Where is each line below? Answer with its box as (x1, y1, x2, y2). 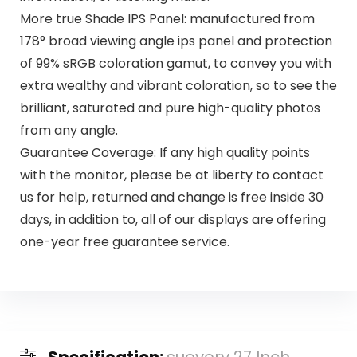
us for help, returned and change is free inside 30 (19, 188, 324, 207)
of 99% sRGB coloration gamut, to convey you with (19, 54, 331, 73)
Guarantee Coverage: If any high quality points (19, 143, 310, 163)
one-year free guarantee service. (19, 233, 229, 252)
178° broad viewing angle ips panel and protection (19, 32, 332, 51)
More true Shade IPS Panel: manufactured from (19, 10, 315, 29)
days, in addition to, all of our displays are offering (19, 210, 326, 229)
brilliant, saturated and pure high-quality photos (19, 99, 320, 118)
